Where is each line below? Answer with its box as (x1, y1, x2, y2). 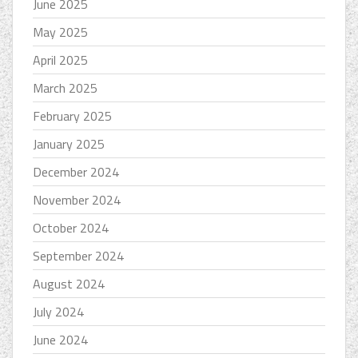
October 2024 (33, 218, 109, 238)
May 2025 (33, 22, 88, 42)
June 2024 (33, 330, 88, 350)
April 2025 (33, 50, 88, 70)
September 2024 (33, 246, 124, 266)
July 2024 (33, 302, 84, 322)
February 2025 (33, 106, 112, 126)
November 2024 (33, 190, 121, 210)
